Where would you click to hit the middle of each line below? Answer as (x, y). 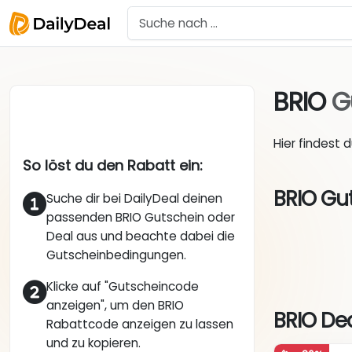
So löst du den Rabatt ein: (113, 166)
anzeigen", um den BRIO (115, 306)
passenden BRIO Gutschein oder (141, 218)
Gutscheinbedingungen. (116, 255)
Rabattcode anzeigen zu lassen (140, 324)
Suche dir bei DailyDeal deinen (134, 199)
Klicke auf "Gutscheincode (123, 287)
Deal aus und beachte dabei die (141, 236)
